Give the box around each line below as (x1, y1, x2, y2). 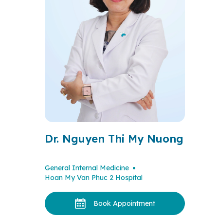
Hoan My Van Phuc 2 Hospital (45, 173, 143, 182)
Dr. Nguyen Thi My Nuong (45, 132, 183, 145)
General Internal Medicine (45, 163, 129, 172)
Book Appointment (93, 199, 155, 208)
